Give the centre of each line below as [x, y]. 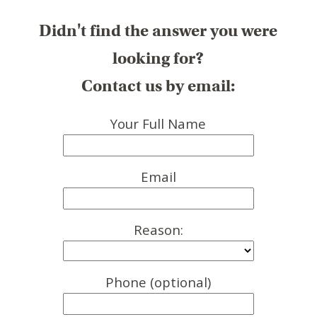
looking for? [158, 58]
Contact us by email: [158, 85]
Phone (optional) [158, 282]
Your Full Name [158, 123]
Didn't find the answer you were [158, 30]
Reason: [158, 229]
